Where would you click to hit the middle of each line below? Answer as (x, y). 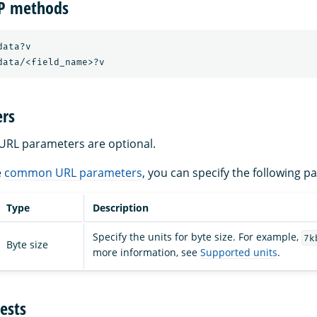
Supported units (239, 253)
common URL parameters (73, 173)
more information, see (146, 253)
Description (121, 208)
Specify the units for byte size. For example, (197, 237)
